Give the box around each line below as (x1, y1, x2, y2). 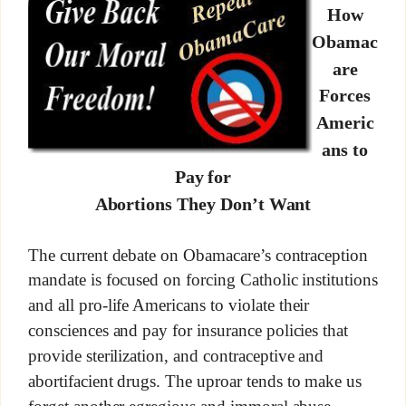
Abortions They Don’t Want (94, 193, 312, 214)
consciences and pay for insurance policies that (27, 321, 349, 341)
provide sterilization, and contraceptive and (27, 346, 324, 365)
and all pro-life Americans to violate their (27, 295, 310, 315)
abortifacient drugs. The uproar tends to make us (27, 371, 362, 391)
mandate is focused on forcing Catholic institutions (27, 270, 379, 290)
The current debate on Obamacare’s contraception (27, 245, 369, 265)
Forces (319, 85, 372, 105)
